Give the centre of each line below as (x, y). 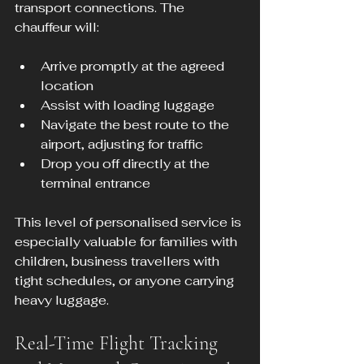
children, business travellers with (119, 262)
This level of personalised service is (130, 223)
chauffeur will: (57, 28)
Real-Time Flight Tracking (119, 344)
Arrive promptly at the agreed (134, 67)
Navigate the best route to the (136, 125)
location (67, 86)
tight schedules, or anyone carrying (126, 281)
